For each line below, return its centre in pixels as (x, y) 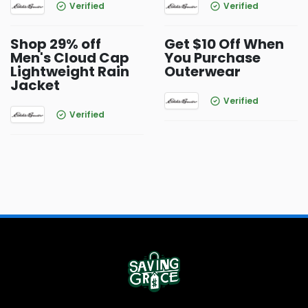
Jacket (35, 85)
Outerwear (202, 71)
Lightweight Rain (70, 71)
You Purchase (212, 58)
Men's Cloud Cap (70, 58)
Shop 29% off (56, 44)
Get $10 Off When (224, 44)
